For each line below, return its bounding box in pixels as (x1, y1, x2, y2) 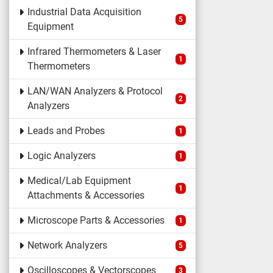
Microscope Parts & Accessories (27, 214, 165, 226)
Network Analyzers (27, 239, 107, 251)
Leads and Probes (27, 125, 105, 136)
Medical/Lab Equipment (27, 175, 131, 186)
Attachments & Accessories (27, 190, 144, 201)
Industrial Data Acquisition (27, 6, 141, 18)
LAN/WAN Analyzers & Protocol (27, 85, 163, 97)
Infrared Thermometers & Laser (27, 46, 161, 57)
